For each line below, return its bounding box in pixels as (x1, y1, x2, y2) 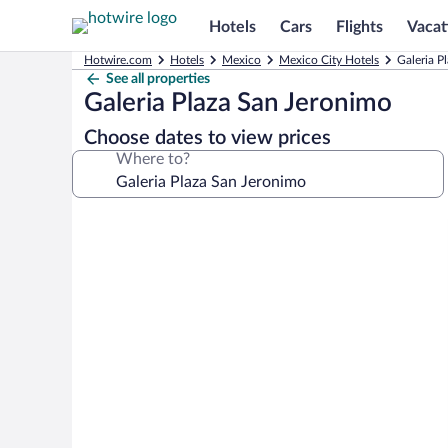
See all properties (106, 72, 210, 86)
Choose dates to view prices (84, 128, 331, 148)
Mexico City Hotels (279, 54, 379, 66)
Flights (336, 18, 383, 35)
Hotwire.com (84, 54, 152, 66)
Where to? (116, 151, 190, 167)
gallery (71, 236, 142, 260)
